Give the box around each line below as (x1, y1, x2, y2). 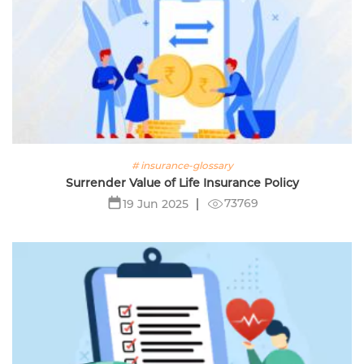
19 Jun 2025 (122, 196, 188, 211)
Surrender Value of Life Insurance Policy (65, 175, 299, 190)
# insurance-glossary (131, 158, 233, 171)
